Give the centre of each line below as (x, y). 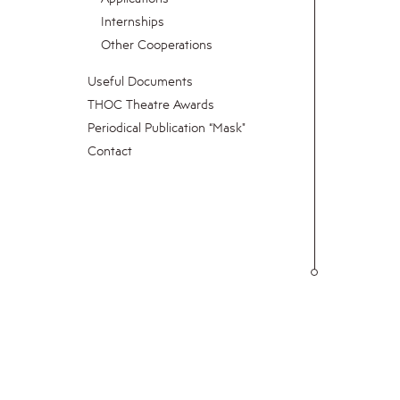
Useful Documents (140, 81)
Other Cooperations (157, 44)
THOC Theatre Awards (151, 104)
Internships (133, 21)
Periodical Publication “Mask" (167, 127)
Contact (110, 150)
